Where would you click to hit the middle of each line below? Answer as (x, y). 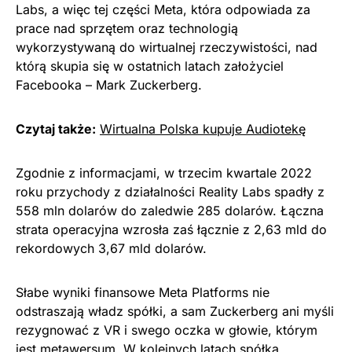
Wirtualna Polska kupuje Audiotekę (203, 129)
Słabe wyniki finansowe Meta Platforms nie (143, 292)
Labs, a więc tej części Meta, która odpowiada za (163, 9)
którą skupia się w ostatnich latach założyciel (150, 66)
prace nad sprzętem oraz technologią (127, 28)
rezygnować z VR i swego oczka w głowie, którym (167, 330)
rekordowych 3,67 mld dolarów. (111, 248)
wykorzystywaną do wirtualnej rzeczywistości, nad (167, 47)
